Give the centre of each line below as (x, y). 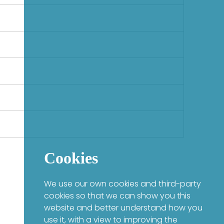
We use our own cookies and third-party (122, 184)
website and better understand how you (123, 208)
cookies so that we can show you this (117, 196)
